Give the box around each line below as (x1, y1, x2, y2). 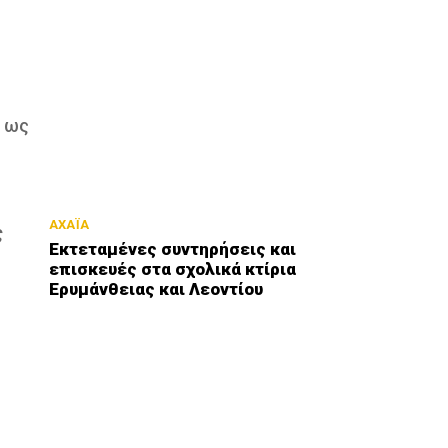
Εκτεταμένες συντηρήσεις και (49, 239, 297, 260)
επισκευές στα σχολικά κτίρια (49, 259, 297, 280)
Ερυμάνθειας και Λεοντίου (49, 279, 264, 300)
